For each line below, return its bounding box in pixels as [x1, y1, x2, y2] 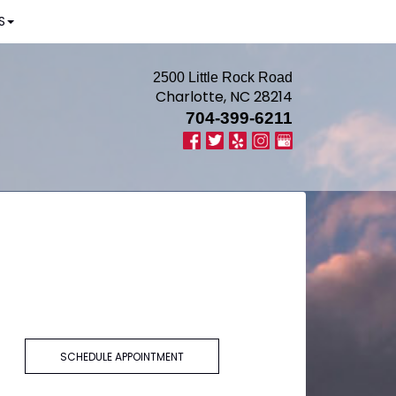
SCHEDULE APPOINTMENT [59, 349, 184, 365]
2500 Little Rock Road [153, 70, 293, 85]
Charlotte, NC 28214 [156, 87, 293, 107]
